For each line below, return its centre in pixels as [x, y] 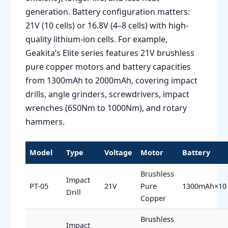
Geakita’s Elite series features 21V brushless [110, 53]
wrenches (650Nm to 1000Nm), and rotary [106, 108]
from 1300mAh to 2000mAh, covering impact [111, 80]
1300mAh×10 [204, 186]
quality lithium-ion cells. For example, [96, 39]
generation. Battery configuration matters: [107, 11]
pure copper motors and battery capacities [108, 66]
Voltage [118, 152]
